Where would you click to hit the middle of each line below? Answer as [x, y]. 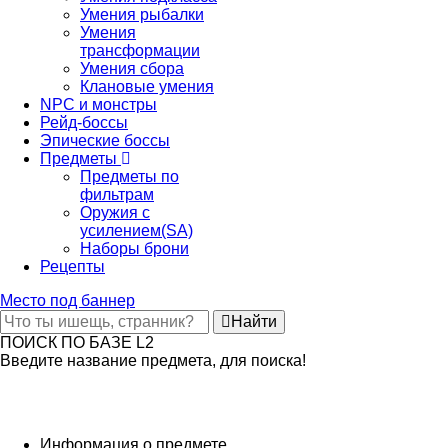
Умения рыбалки [142, 14]
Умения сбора [132, 68]
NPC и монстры [98, 104]
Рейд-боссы [84, 122]
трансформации [140, 50]
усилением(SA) [136, 230]
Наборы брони [134, 248]
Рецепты [72, 266]
